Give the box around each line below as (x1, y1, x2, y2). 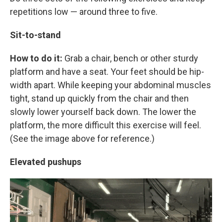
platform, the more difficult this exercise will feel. (10, 120, 201, 130)
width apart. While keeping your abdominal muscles (10, 80, 211, 90)
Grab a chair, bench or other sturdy (64, 53, 198, 63)
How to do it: (10, 53, 64, 63)
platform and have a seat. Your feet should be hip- (10, 66, 204, 77)
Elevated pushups (10, 157, 81, 167)
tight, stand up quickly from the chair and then (10, 93, 189, 104)
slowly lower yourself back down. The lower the (10, 107, 196, 117)
